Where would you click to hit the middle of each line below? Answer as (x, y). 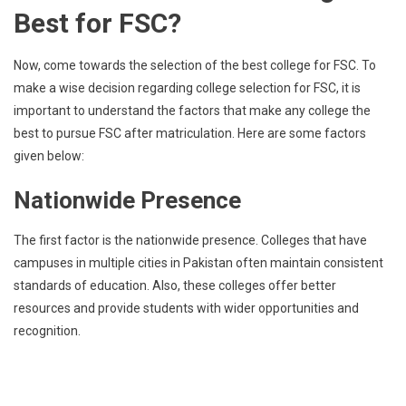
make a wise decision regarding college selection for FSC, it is (187, 88)
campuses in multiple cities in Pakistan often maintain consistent (198, 263)
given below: (49, 156)
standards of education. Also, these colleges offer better (175, 285)
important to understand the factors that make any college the (192, 111)
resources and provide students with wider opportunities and (186, 308)
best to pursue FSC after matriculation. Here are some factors (190, 133)
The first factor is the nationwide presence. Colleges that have (190, 240)
